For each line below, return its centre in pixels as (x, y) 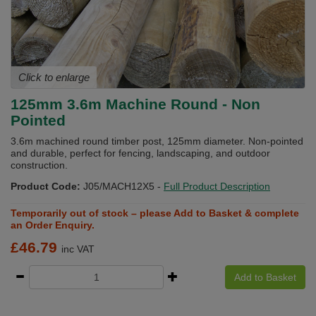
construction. (39, 165)
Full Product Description (217, 186)
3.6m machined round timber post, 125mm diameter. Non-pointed (157, 141)
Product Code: (45, 186)
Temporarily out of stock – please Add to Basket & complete (155, 213)
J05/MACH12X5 (119, 186)
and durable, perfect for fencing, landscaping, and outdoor (140, 153)
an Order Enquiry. (53, 225)
